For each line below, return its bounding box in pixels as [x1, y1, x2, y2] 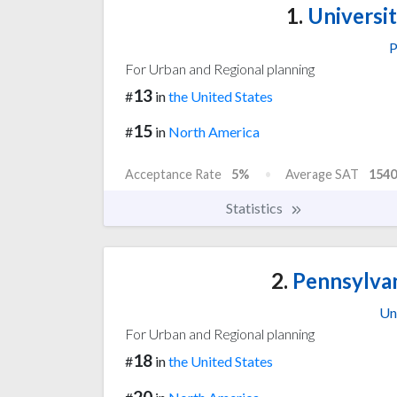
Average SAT [285, 167, 359, 183]
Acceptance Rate [125, 167, 222, 183]
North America [168, 123, 260, 141]
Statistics [226, 199, 285, 217]
